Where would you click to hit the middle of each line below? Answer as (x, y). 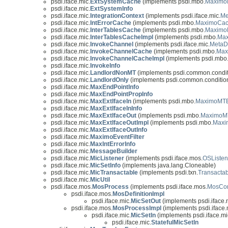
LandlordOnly (109, 80)
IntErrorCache (111, 23)
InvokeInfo (105, 66)
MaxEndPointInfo (115, 87)
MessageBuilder (114, 151)
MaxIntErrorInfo (113, 144)
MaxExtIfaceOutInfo (119, 130)
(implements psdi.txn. (168, 173)
